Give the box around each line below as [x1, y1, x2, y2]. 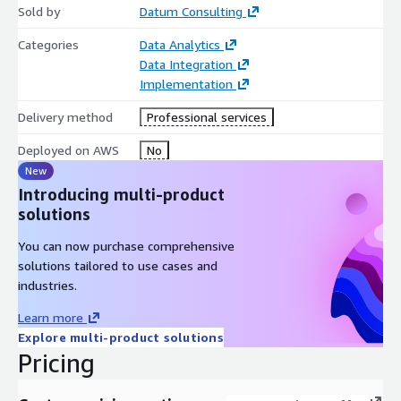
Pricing [18, 347, 95, 378]
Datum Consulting [139, 3, 243, 19]
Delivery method [18, 108, 113, 124]
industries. [18, 277, 77, 293]
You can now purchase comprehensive [18, 237, 235, 253]
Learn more [18, 309, 83, 325]
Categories [18, 36, 79, 52]
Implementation [139, 75, 233, 91]
